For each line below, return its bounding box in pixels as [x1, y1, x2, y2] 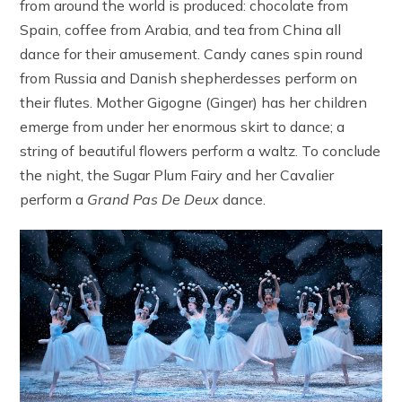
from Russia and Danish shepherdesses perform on [20, 68, 358, 87]
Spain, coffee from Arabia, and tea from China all [20, 20, 342, 39]
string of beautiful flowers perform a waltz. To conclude [20, 141, 381, 160]
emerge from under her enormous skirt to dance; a [20, 117, 345, 135]
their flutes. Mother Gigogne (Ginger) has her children [20, 92, 368, 111]
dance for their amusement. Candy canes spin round [20, 44, 363, 63]
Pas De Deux [133, 189, 220, 208]
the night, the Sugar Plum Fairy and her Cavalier [20, 165, 335, 184]
